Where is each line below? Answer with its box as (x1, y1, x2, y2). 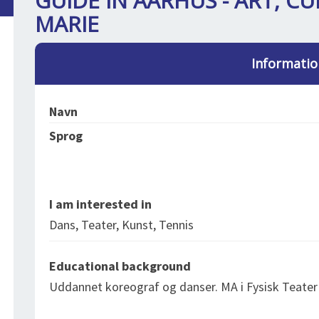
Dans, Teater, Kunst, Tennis (49, 216, 194, 233)
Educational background (49, 258, 191, 274)
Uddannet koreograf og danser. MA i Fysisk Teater (49, 278, 318, 295)
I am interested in (49, 196, 152, 212)
